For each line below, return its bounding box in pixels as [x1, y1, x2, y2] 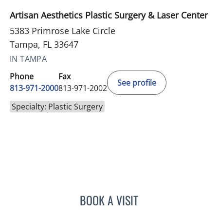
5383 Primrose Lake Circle [10, 25, 115, 37]
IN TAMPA [10, 54, 47, 65]
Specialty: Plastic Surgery [12, 101, 103, 112]
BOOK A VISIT [80, 191, 138, 209]
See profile [117, 77, 156, 89]
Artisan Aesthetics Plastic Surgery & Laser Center [10, 9, 208, 21]
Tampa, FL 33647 [10, 38, 78, 51]
